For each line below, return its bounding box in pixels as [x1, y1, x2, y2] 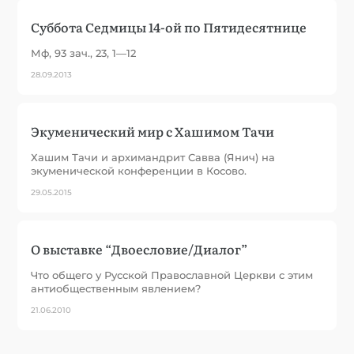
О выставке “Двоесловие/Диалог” [31, 239, 248, 258]
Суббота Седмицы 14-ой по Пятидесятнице [31, 17, 307, 36]
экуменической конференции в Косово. [31, 164, 247, 177]
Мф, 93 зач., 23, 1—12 [31, 46, 137, 59]
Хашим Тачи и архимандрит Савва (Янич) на [31, 150, 276, 164]
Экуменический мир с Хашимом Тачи [31, 121, 275, 141]
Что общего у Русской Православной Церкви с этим [31, 268, 314, 281]
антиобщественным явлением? [31, 281, 201, 295]
